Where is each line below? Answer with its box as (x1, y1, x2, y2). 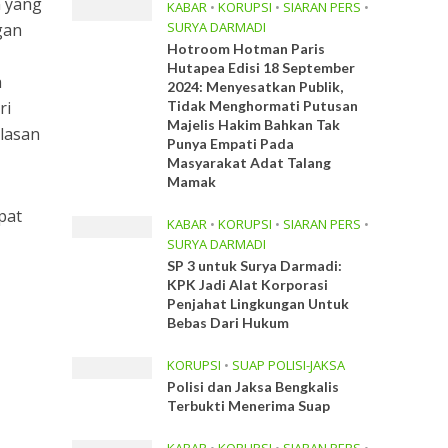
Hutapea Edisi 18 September (167, 59, 356, 76)
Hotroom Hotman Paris (167, 40, 326, 57)
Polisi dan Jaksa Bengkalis (167, 378, 340, 395)
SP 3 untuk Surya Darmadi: (167, 257, 343, 274)
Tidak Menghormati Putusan (167, 97, 359, 114)
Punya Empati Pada (167, 135, 295, 152)
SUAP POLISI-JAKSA (232, 356, 346, 374)
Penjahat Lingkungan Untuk (167, 295, 350, 312)
